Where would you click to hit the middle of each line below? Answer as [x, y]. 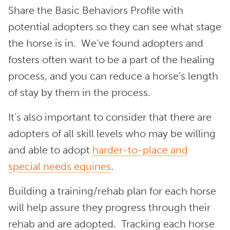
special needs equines [60, 166]
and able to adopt [50, 150]
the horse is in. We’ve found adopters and [106, 43]
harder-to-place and [140, 150]
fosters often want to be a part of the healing [111, 60]
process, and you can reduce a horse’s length [113, 76]
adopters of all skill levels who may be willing [112, 133]
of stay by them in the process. [83, 92]
